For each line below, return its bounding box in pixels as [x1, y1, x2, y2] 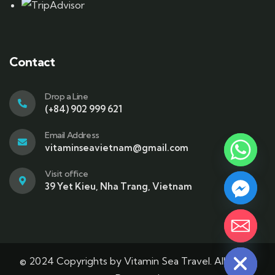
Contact [9, 54, 55, 70]
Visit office [45, 168, 88, 180]
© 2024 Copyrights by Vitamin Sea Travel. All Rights [19, 255, 256, 268]
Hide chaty [192, 236, 241, 247]
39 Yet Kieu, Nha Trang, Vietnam [45, 180, 192, 193]
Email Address [45, 130, 99, 141]
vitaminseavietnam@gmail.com [45, 142, 188, 154]
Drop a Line [45, 91, 88, 103]
